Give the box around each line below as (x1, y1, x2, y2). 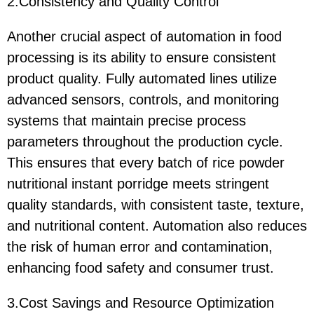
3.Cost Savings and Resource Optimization (7, 294, 274, 310)
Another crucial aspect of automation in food (7, 28, 282, 44)
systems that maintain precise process (7, 112, 246, 128)
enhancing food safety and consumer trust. (7, 259, 274, 275)
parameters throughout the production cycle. (7, 133, 283, 149)
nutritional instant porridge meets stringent (7, 175, 269, 191)
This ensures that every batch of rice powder (7, 154, 285, 170)
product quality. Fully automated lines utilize (7, 70, 277, 86)
